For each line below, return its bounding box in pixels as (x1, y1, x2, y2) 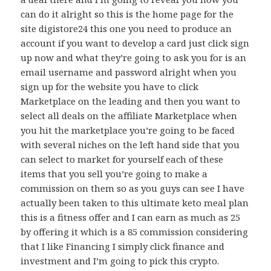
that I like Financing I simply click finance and (21, 240, 225, 253)
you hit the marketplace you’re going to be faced (21, 124, 235, 137)
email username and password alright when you (21, 66, 237, 79)
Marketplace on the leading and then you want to (21, 95, 241, 108)
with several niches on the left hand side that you (21, 139, 240, 151)
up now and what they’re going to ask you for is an (21, 51, 247, 64)
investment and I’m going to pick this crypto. (21, 255, 220, 267)
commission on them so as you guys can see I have (21, 182, 245, 195)
